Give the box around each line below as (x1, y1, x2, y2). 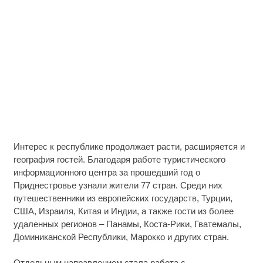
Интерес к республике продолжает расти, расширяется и (13, 141, 245, 151)
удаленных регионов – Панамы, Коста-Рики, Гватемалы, (13, 218, 241, 229)
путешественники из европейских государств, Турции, (13, 193, 232, 203)
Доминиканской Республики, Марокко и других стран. (13, 231, 229, 242)
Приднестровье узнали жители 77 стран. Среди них (13, 180, 222, 190)
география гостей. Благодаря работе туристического (13, 154, 225, 164)
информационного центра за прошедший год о (13, 167, 200, 177)
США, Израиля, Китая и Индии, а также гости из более (13, 205, 234, 216)
